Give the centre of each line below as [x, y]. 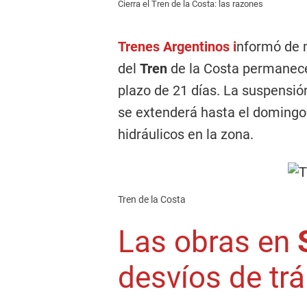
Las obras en [208, 242]
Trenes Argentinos [175, 47]
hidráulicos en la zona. [186, 134]
